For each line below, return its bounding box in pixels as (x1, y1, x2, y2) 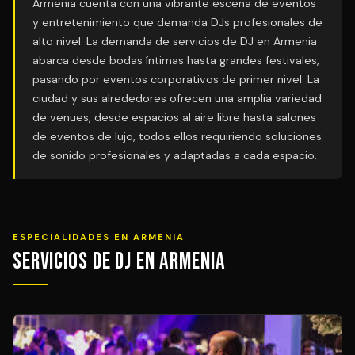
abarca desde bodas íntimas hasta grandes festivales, (32, 53, 319, 67)
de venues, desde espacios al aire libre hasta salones (32, 110, 316, 124)
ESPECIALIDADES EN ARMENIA (13, 231, 185, 242)
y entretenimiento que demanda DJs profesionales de (32, 15, 323, 29)
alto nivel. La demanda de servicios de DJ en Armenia (32, 34, 317, 48)
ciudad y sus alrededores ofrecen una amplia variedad (32, 91, 322, 105)
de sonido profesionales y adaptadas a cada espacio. (32, 148, 317, 162)
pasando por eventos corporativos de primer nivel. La (32, 72, 319, 86)
